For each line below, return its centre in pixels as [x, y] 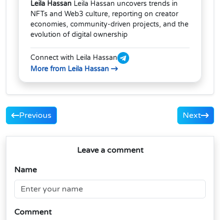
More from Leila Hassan [71, 69]
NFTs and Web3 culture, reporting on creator [104, 14]
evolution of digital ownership [79, 34]
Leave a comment [110, 150]
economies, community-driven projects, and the [110, 24]
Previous [35, 115]
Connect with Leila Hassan [74, 58]
